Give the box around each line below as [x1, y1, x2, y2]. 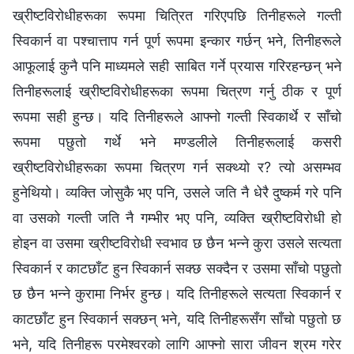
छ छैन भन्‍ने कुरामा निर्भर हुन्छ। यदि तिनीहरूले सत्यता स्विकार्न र [13, 285, 341, 303]
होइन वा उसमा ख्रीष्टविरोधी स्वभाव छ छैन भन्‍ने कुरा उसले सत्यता [13, 235, 341, 252]
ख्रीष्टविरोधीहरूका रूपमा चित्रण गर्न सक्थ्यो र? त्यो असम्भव [13, 159, 341, 176]
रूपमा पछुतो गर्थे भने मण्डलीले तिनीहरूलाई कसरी [13, 134, 341, 151]
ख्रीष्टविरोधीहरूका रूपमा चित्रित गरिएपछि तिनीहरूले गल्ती [13, 7, 341, 24]
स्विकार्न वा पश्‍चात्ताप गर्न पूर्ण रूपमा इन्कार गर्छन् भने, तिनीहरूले [13, 32, 341, 50]
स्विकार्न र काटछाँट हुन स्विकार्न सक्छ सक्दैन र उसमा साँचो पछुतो [13, 260, 341, 277]
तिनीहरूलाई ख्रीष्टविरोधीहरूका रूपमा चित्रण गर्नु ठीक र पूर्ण [13, 83, 341, 100]
